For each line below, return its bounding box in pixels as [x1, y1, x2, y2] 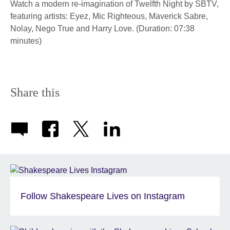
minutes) [10, 36, 42, 45]
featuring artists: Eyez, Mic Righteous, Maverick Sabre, [10, 11, 208, 21]
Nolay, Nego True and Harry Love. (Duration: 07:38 [10, 24, 195, 33]
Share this [10, 85, 60, 99]
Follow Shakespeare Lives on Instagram [21, 190, 185, 201]
